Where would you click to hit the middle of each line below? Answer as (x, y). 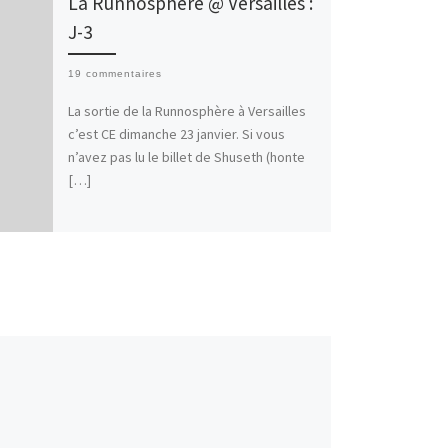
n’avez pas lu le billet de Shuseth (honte (186, 156)
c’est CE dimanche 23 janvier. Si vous (176, 133)
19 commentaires (114, 74)
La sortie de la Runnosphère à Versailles (186, 110)
